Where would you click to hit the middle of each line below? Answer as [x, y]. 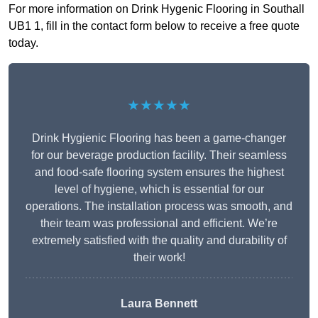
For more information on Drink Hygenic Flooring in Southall [157, 9]
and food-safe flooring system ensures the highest [159, 172]
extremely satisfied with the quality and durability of [159, 241]
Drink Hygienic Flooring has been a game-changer [159, 138]
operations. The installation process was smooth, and [159, 207]
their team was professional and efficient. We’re [159, 224]
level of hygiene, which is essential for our [159, 190]
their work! [159, 258]
